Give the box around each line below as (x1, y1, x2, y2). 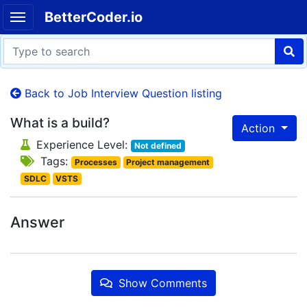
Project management (126, 157, 210, 167)
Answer (10, 213, 64, 231)
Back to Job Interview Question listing (21, 86, 222, 100)
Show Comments (115, 276, 207, 290)
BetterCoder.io (44, 9, 143, 25)
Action (241, 121, 279, 135)
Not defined (134, 140, 182, 151)
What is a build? (10, 114, 110, 131)
